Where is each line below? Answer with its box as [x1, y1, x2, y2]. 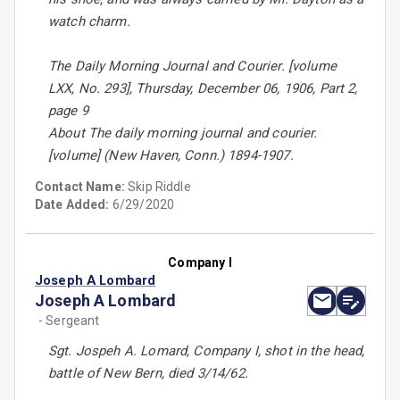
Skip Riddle [128, 179, 191, 195]
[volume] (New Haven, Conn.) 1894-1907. [48, 147, 294, 164]
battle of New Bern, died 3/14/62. [48, 365, 248, 382]
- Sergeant [38, 313, 100, 329]
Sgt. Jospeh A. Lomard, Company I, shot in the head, [48, 343, 365, 360]
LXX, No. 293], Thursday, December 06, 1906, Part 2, [48, 80, 358, 97]
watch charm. [48, 13, 130, 30]
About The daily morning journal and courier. [48, 125, 318, 142]
